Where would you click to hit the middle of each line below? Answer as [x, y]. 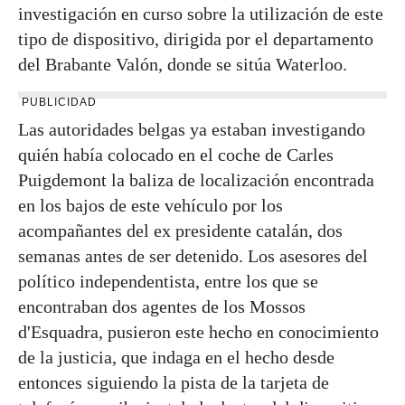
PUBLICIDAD [59, 103]
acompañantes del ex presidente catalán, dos [180, 231]
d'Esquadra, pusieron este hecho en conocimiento [198, 332]
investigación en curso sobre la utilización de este [201, 14]
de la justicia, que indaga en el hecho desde [176, 358]
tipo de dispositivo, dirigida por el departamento [196, 39]
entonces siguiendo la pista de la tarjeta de [174, 383]
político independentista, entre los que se [168, 282]
